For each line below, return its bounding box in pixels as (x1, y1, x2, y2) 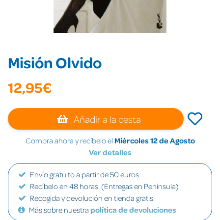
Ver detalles (88, 147, 132, 157)
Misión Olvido (8, 52, 102, 72)
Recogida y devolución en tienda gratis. (30, 193, 155, 203)
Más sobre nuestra (29, 205, 90, 215)
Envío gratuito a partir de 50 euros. (30, 169, 140, 179)
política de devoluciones (90, 205, 176, 215)
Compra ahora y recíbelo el (25, 136, 114, 145)
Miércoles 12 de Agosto (114, 136, 195, 145)
